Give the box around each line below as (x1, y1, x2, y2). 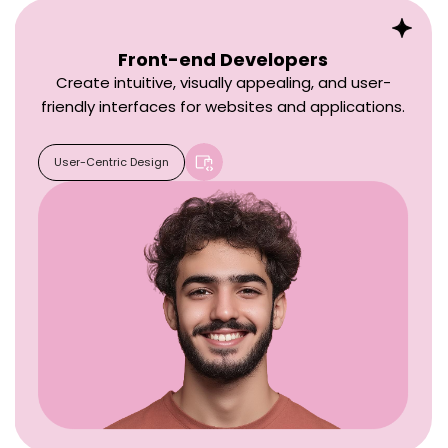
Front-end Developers (118, 47, 329, 73)
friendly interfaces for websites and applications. (41, 96, 406, 118)
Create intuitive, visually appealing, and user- (55, 72, 391, 94)
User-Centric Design (54, 153, 170, 170)
